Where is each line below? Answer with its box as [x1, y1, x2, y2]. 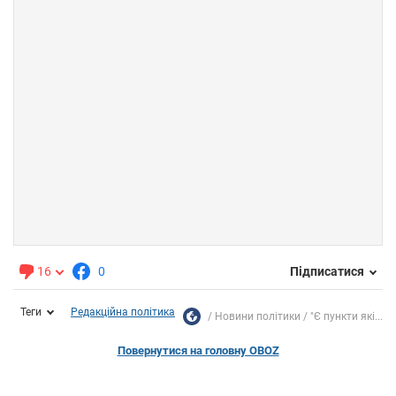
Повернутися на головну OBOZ [117, 343, 279, 357]
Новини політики [215, 309, 301, 323]
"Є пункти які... [310, 309, 383, 323]
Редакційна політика [71, 305, 175, 318]
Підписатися [290, 264, 364, 279]
